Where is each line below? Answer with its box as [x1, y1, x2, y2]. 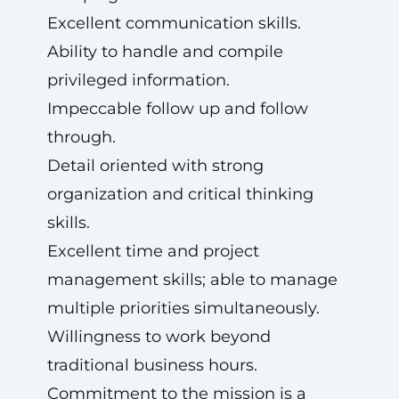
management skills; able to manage [46, 270, 338, 289]
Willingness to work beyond [46, 327, 271, 346]
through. [46, 127, 116, 147]
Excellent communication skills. [46, 13, 301, 33]
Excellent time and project [46, 241, 259, 261]
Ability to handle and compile [46, 42, 283, 61]
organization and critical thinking [46, 184, 313, 204]
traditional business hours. [46, 355, 257, 375]
